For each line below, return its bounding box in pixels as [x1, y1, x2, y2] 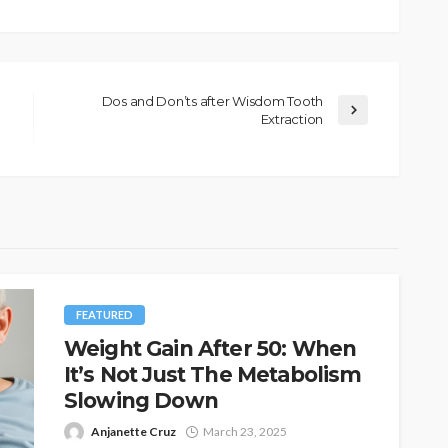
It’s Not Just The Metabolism [64, 361, 362, 387]
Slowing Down [64, 387, 218, 413]
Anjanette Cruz [91, 423, 176, 439]
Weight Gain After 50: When [64, 335, 357, 361]
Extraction [260, 110, 323, 127]
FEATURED [76, 307, 133, 321]
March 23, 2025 [203, 423, 287, 439]
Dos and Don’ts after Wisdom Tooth [101, 92, 323, 109]
